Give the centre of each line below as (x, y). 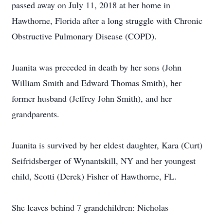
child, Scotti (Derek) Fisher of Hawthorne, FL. (94, 176)
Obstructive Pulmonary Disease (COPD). (84, 36)
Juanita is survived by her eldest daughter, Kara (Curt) (107, 145)
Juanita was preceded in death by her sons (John (97, 67)
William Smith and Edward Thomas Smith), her (97, 83)
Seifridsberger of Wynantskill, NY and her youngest (104, 161)
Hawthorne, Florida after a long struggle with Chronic (107, 20)
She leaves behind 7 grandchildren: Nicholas (90, 207)
